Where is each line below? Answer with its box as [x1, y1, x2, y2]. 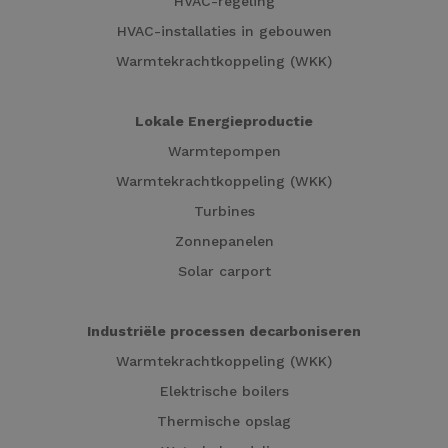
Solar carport [177, 263, 271, 280]
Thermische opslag [157, 413, 291, 430]
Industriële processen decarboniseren [87, 323, 361, 340]
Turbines [193, 203, 255, 220]
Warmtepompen [167, 143, 281, 160]
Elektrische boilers [159, 383, 289, 400]
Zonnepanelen [174, 233, 274, 250]
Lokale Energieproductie [135, 113, 313, 130]
